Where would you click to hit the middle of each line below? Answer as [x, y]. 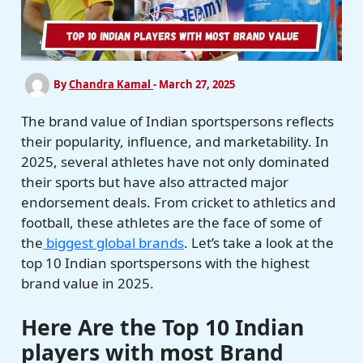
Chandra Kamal [111, 84]
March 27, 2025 [197, 84]
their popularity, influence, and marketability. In [175, 141]
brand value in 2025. [88, 283]
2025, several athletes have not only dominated [175, 161]
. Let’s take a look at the [259, 242]
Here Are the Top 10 [128, 328]
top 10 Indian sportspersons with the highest [166, 263]
